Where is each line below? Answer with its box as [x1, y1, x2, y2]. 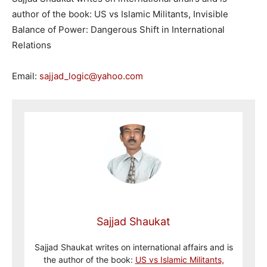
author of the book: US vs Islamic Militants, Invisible [12, 8, 228, 20]
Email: [12, 70, 39, 82]
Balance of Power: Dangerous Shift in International [12, 23, 225, 35]
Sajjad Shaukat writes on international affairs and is [34, 241, 233, 252]
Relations [12, 39, 51, 51]
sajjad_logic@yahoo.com [39, 70, 143, 82]
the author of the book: [43, 254, 135, 265]
